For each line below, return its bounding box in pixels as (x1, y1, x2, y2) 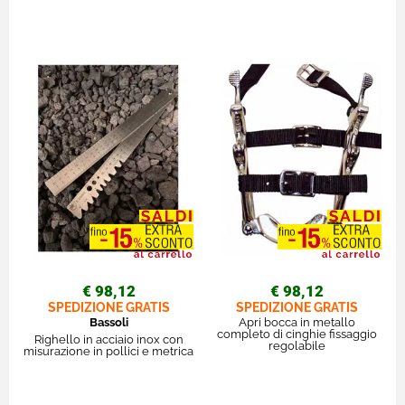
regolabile (268, 338, 325, 353)
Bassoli (89, 315, 128, 329)
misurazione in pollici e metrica (24, 344, 193, 358)
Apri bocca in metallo (238, 315, 355, 329)
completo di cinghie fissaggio (216, 326, 377, 341)
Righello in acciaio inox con (33, 332, 184, 346)
